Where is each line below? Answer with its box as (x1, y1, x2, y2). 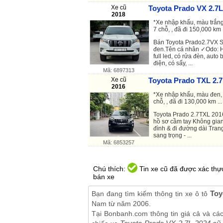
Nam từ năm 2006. (92, 199, 151, 208)
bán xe (93, 172, 114, 181)
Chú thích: (93, 164, 127, 173)
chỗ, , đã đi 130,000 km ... (153, 98, 222, 105)
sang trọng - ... (153, 131, 192, 139)
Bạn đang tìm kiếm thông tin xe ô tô (92, 189, 210, 198)
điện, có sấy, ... (153, 59, 193, 67)
